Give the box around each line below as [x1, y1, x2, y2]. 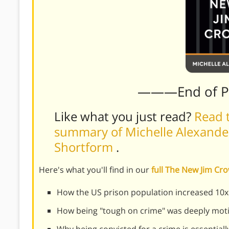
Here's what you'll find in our [39, 164, 151, 175]
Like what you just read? [54, 107, 194, 125]
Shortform [54, 138, 116, 155]
